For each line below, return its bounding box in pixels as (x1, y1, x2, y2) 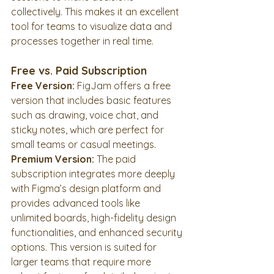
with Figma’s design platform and (11, 182, 163, 194)
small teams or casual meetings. (11, 138, 156, 150)
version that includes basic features (11, 94, 174, 106)
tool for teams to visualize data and (11, 20, 174, 32)
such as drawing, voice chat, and (11, 109, 161, 121)
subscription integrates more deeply (11, 168, 177, 180)
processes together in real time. (11, 35, 154, 47)
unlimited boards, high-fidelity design (11, 212, 179, 224)
